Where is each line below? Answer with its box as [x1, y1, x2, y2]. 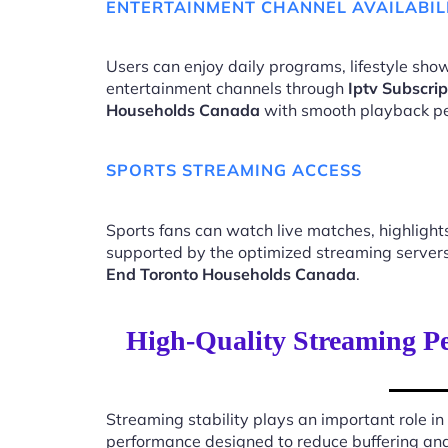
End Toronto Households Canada [106, 263, 356, 284]
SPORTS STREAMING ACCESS [106, 160, 362, 181]
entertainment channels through [106, 78, 348, 99]
